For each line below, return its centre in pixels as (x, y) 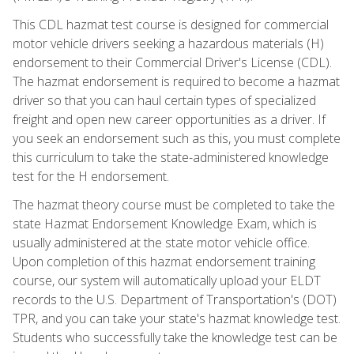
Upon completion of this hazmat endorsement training (164, 261)
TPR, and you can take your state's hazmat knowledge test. (177, 318)
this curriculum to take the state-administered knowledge (171, 157)
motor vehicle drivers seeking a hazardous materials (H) (168, 43)
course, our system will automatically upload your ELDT (167, 280)
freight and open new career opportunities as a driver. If (169, 119)
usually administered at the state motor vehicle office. (161, 242)
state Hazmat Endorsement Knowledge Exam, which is (165, 223)
